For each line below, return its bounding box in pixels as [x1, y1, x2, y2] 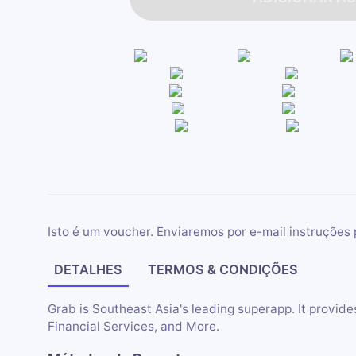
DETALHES [54, 261, 122, 278]
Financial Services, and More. [47, 318, 219, 334]
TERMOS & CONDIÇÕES [148, 261, 299, 278]
